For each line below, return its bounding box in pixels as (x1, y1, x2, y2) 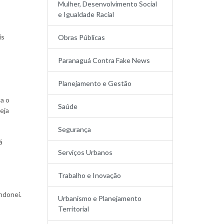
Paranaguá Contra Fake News (58, 56, 150, 64)
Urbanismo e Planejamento (58, 194, 142, 202)
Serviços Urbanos (58, 148, 113, 156)
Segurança (58, 125, 91, 133)
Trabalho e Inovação (58, 171, 121, 179)
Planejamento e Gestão (58, 79, 132, 87)
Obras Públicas (58, 33, 105, 41)
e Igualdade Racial (58, 10, 114, 18)
